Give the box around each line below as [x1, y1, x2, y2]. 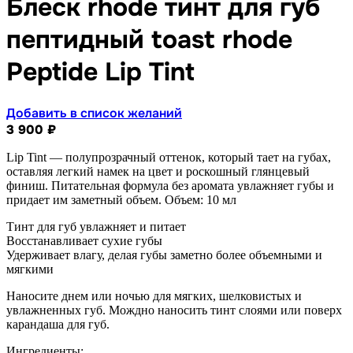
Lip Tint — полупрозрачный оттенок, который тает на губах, [6, 150, 331, 165]
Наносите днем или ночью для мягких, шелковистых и [6, 289, 302, 303]
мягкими [6, 262, 54, 277]
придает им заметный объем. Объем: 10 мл [6, 193, 236, 207]
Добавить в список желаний [6, 105, 182, 122]
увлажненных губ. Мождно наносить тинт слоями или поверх [6, 303, 342, 318]
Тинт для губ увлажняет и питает [6, 220, 186, 234]
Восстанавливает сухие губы [6, 234, 162, 248]
